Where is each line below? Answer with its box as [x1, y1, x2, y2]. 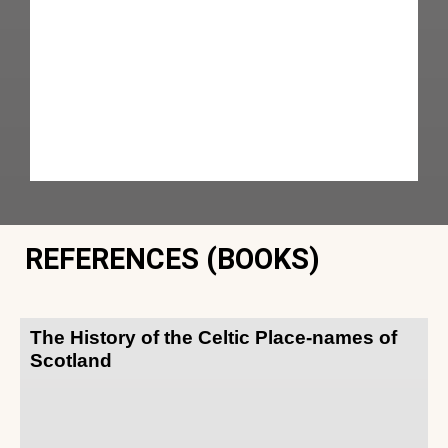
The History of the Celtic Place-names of [30, 326, 397, 348]
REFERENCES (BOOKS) [25, 241, 320, 276]
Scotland [30, 349, 112, 371]
